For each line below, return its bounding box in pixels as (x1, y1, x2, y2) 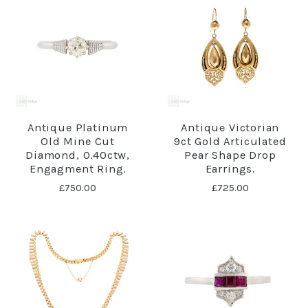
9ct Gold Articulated (174, 135, 287, 148)
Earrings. (205, 162, 256, 176)
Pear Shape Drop (184, 148, 276, 162)
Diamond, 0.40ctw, (25, 148, 131, 162)
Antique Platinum (27, 121, 129, 135)
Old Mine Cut (41, 135, 115, 148)
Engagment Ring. (29, 162, 126, 176)
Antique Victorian (181, 121, 280, 135)
